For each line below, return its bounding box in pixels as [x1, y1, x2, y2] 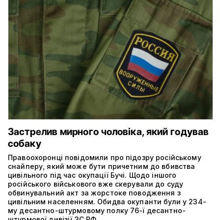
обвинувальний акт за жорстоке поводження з [8, 188, 181, 197]
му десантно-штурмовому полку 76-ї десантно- [8, 206, 186, 215]
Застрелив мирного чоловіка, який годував [8, 125, 209, 137]
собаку [8, 137, 41, 149]
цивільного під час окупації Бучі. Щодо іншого [8, 170, 177, 179]
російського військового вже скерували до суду [8, 179, 184, 188]
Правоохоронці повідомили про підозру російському [8, 153, 201, 162]
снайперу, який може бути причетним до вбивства [8, 162, 195, 170]
